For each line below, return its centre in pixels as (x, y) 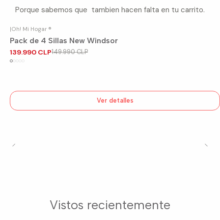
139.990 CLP (31, 52)
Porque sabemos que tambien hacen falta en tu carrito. (110, 10)
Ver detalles (115, 101)
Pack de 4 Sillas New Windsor (64, 40)
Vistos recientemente (110, 205)
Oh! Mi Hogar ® (31, 29)
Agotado (26, 46)
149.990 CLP (70, 52)
